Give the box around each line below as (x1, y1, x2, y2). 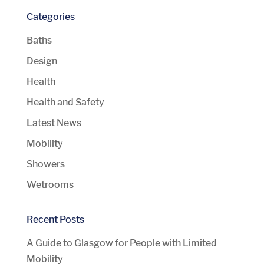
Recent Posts (26, 213, 84, 225)
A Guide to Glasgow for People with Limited (26, 237, 217, 249)
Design (26, 55, 57, 67)
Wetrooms (26, 179, 74, 190)
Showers (26, 158, 65, 170)
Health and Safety (26, 96, 104, 108)
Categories (26, 11, 75, 22)
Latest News (26, 117, 81, 128)
